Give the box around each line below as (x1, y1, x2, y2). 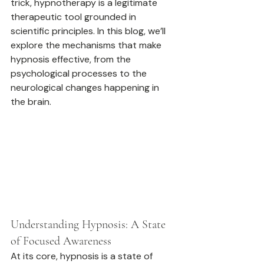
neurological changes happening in (11, 81, 161, 94)
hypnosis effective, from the (11, 53, 133, 65)
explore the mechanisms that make (11, 39, 164, 51)
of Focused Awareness (11, 234, 111, 249)
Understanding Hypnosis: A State (11, 217, 169, 232)
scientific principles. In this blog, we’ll (11, 25, 168, 37)
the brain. (11, 95, 51, 108)
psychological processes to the (11, 67, 149, 80)
